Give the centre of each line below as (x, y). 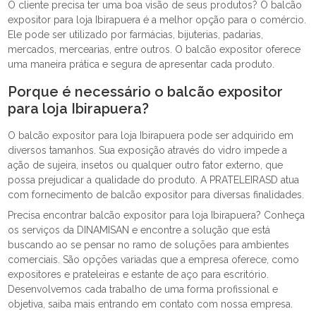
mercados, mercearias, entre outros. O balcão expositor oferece (154, 49)
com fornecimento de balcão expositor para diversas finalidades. (156, 195)
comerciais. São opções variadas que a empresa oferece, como (154, 260)
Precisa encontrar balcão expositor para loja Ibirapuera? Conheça (157, 215)
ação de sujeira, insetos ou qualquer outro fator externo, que (146, 165)
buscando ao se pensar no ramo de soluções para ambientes (149, 245)
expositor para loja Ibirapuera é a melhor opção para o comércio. (157, 20)
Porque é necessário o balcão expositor (146, 92)
